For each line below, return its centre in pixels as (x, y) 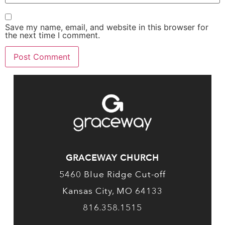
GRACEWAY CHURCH (112, 158)
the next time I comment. (52, 35)
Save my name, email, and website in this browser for (107, 27)
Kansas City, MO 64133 (112, 192)
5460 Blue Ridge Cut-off (112, 175)
